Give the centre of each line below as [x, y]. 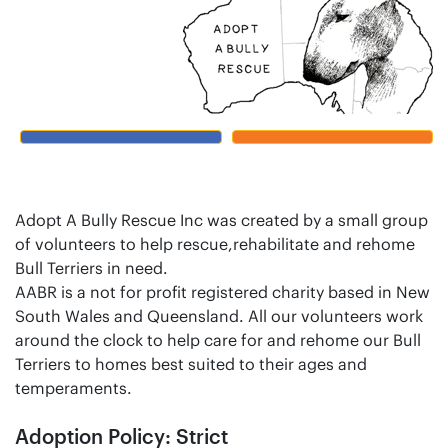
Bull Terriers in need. [91, 267]
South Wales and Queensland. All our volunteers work [219, 315]
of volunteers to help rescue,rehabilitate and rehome [215, 243]
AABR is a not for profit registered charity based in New [222, 291]
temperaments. [73, 387]
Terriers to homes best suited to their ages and [191, 363]
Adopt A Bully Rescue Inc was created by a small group [221, 219]
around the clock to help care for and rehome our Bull [218, 339]
